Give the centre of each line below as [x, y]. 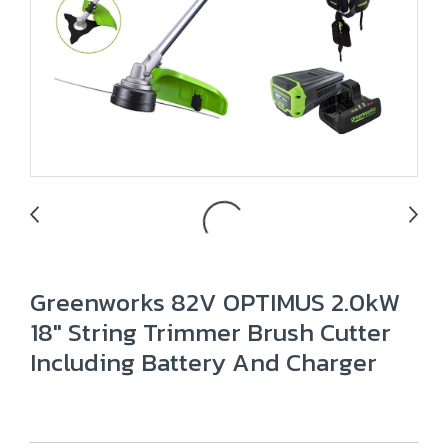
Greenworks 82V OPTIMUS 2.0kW [215, 302]
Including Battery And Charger [203, 362]
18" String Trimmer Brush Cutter [210, 332]
